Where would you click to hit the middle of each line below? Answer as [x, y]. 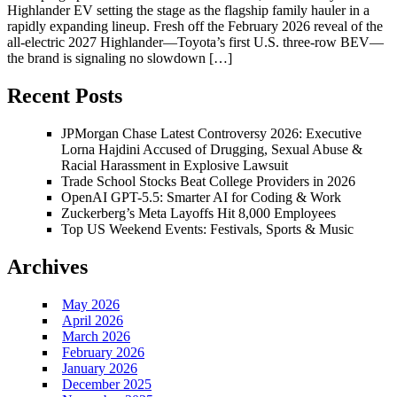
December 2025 [107, 384]
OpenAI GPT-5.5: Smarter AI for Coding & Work [201, 198]
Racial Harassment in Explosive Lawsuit [175, 166]
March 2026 [96, 336]
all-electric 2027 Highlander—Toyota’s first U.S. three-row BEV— [195, 43]
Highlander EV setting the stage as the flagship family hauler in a [188, 11]
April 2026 [93, 320]
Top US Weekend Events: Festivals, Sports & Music [207, 230]
